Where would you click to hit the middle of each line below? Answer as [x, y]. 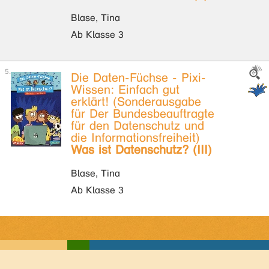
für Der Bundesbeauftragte [143, 114]
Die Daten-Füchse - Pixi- [138, 78]
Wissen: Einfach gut [125, 90]
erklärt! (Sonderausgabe [136, 102]
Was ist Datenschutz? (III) [141, 150]
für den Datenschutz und [138, 126]
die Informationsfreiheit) [135, 138]
